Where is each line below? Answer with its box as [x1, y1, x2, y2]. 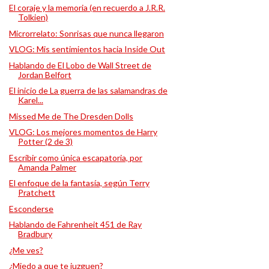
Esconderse [8, 203, 53, 214]
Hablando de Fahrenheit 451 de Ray [8, 219, 142, 229]
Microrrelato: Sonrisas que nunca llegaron [8, 28, 164, 38]
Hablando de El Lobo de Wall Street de [8, 59, 151, 70]
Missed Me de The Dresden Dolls [8, 110, 133, 121]
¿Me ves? [8, 244, 43, 255]
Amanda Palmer [17, 162, 76, 172]
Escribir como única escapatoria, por [8, 152, 142, 163]
